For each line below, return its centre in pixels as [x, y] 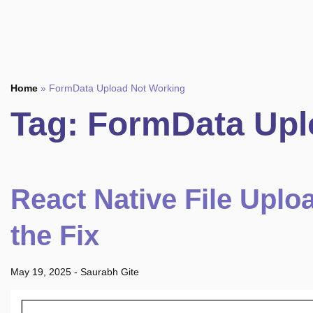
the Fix [55, 235]
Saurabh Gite [110, 272]
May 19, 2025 [41, 272]
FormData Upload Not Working [117, 88]
